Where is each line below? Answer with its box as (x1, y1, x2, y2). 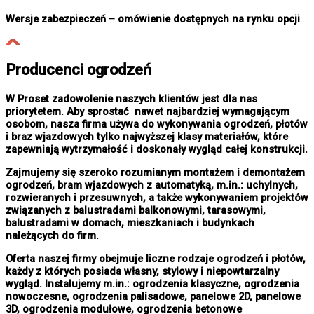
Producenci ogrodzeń (6, 61, 151, 79)
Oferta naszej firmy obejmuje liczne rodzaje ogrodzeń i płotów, (6, 252, 306, 265)
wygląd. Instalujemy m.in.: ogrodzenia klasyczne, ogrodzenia (6, 277, 299, 290)
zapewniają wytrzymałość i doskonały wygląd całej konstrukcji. (6, 143, 308, 156)
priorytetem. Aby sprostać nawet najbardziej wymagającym (6, 105, 289, 118)
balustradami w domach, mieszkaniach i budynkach (6, 217, 254, 229)
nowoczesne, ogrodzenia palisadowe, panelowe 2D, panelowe (6, 289, 301, 303)
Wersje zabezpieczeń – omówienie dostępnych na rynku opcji (6, 12, 300, 25)
